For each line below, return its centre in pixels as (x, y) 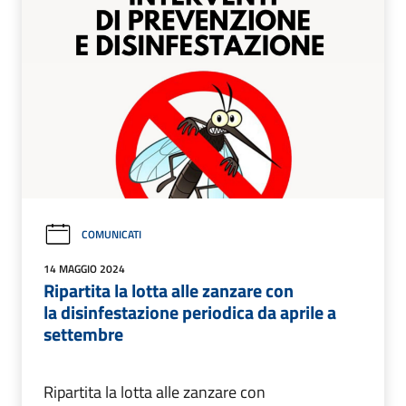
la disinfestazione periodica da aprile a (190, 312)
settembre (83, 333)
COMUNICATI (111, 235)
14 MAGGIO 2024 (84, 268)
